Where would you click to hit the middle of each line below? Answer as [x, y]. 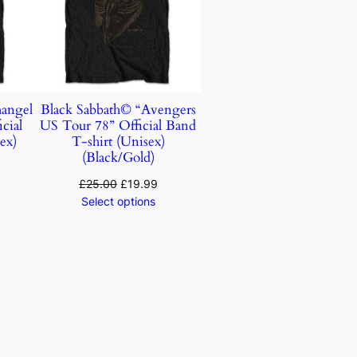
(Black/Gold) [118, 158]
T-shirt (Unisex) [118, 142]
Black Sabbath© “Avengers [118, 110]
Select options [118, 202]
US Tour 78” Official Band [118, 126]
